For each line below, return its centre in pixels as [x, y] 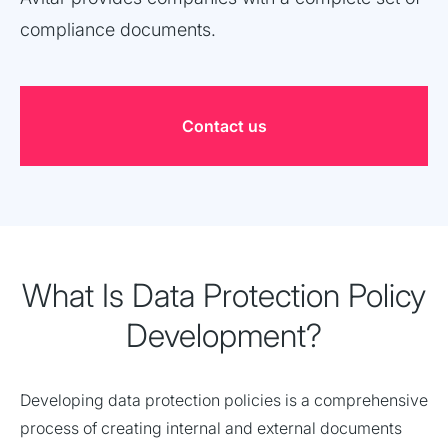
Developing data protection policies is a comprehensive [224, 400]
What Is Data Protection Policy [224, 295]
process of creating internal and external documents [211, 428]
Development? [224, 335]
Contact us [224, 126]
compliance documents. [118, 29]
